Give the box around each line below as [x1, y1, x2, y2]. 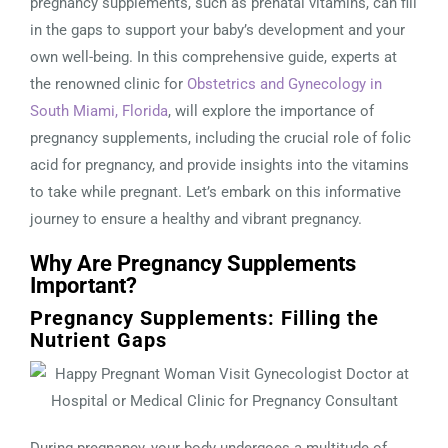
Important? [30, 272, 137, 298]
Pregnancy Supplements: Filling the [30, 305, 379, 330]
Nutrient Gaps [30, 327, 167, 352]
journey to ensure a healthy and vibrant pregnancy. [30, 209, 362, 228]
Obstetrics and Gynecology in [187, 74, 382, 93]
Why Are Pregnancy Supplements [30, 250, 356, 276]
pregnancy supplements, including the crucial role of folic [30, 128, 411, 147]
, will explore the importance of [168, 101, 374, 120]
